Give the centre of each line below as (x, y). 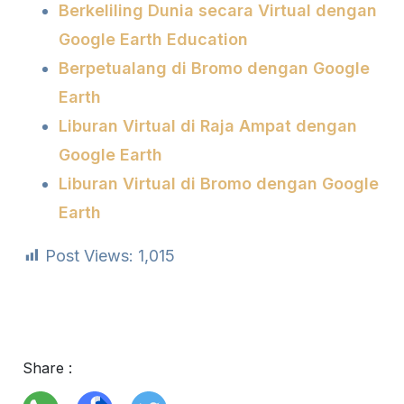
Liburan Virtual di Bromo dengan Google (219, 184)
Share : (47, 368)
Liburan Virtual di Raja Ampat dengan (208, 126)
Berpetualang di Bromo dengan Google (214, 68)
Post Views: (89, 256)
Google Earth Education (153, 39)
